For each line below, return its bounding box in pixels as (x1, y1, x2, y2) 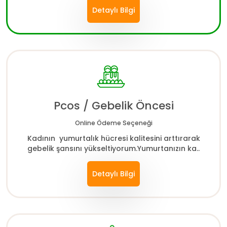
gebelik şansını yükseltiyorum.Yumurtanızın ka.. (27, 143, 200, 154)
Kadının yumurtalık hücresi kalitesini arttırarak (27, 133, 200, 143)
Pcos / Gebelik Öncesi (53, 98, 174, 113)
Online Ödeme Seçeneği (74, 119, 153, 127)
